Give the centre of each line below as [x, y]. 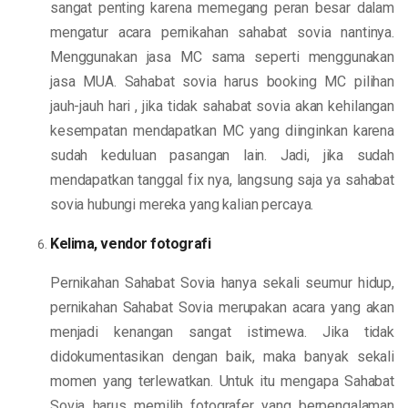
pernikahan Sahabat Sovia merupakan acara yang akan [222, 307]
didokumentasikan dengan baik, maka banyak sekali [222, 357]
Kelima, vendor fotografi [131, 244]
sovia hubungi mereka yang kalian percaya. [182, 204]
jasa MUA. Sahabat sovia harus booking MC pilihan [222, 82]
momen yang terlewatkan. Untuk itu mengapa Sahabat [222, 381]
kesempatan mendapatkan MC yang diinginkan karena [222, 131]
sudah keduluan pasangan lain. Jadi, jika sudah [222, 155]
